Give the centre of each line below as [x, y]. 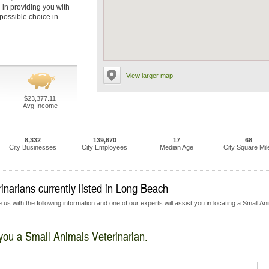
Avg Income [40, 106]
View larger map [150, 76]
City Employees [104, 147]
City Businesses [32, 147]
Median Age [177, 147]
